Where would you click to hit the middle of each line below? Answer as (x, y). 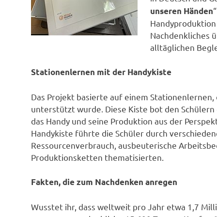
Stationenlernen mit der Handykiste (101, 72)
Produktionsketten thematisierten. (97, 157)
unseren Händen (181, 11)
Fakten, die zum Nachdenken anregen (104, 182)
